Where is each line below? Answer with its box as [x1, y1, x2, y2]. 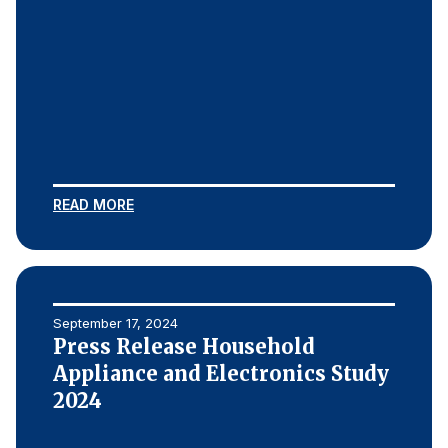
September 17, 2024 [53, 315, 178, 331]
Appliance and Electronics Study [53, 361, 389, 386]
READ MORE [53, 196, 134, 213]
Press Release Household [53, 334, 315, 359]
